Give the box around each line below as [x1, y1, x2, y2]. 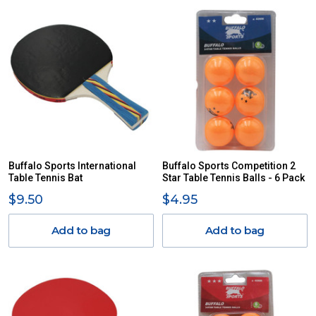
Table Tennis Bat [8, 172, 83, 183]
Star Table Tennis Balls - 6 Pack [162, 172, 305, 183]
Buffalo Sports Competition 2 [162, 160, 296, 171]
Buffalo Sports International [8, 160, 136, 171]
